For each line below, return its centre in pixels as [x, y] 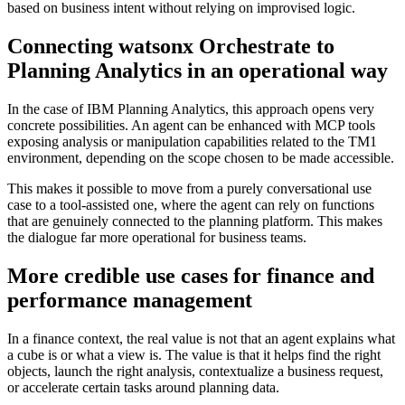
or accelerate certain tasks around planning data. [143, 387]
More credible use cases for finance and [191, 275]
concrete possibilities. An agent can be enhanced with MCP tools [191, 126]
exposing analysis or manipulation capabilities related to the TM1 [192, 142]
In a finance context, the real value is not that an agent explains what [201, 338]
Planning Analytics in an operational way [198, 71]
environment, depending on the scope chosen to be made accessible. [201, 158]
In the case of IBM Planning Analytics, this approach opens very [191, 109]
